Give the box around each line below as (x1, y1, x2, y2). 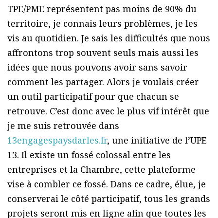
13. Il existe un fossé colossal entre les (7, 148, 171, 161)
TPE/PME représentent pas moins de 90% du (7, 2, 197, 15)
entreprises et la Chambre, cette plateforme (7, 163, 196, 175)
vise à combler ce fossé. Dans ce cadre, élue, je (7, 178, 206, 190)
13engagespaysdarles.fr (7, 134, 107, 146)
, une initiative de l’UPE (107, 134, 207, 146)
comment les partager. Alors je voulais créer (7, 75, 199, 88)
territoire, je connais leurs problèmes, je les (7, 17, 198, 29)
